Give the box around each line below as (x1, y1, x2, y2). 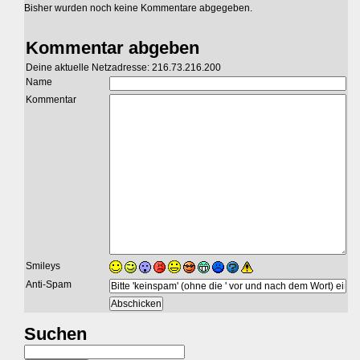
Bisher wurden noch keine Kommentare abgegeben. (24, 2, 252, 14)
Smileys (26, 260, 60, 272)
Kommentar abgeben (26, 37, 199, 58)
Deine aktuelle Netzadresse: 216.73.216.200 (26, 61, 221, 73)
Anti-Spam (26, 278, 72, 290)
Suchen (24, 323, 87, 344)
